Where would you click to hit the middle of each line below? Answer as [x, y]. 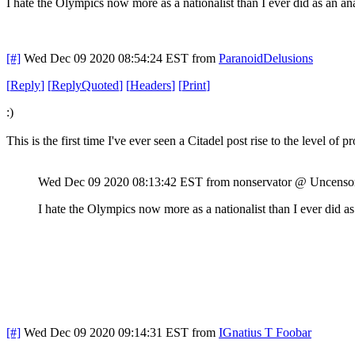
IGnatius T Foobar [265, 332]
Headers [151, 85]
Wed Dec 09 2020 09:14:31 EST [106, 332]
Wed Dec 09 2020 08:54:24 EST [106, 58]
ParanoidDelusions [266, 58]
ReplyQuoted [85, 85]
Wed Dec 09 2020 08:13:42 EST [120, 181]
